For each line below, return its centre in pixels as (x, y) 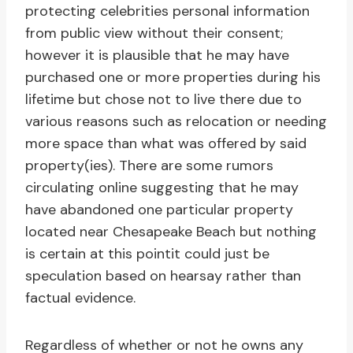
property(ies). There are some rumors (149, 166)
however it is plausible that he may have (157, 56)
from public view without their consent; (154, 33)
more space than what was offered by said (166, 144)
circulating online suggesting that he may (162, 188)
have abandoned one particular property (159, 210)
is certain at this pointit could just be (147, 254)
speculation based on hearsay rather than (163, 276)
